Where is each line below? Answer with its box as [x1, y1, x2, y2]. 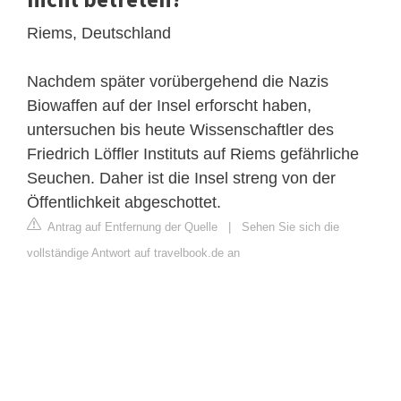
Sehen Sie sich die [242, 219, 339, 234]
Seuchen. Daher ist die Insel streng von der [27, 168, 336, 187]
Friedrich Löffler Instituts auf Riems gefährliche [27, 144, 359, 163]
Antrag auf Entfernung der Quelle [45, 219, 218, 234]
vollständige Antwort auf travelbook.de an [27, 245, 240, 260]
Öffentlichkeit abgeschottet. [27, 192, 221, 211]
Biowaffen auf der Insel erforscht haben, [27, 96, 311, 115]
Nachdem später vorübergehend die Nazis [27, 72, 328, 90]
